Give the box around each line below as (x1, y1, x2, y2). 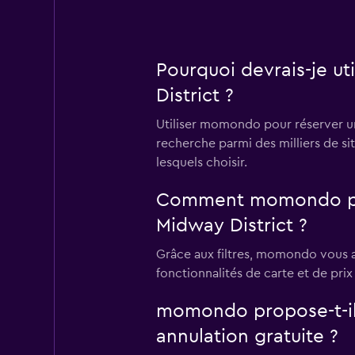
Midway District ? (155, 216, 307, 235)
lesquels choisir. (155, 156, 247, 169)
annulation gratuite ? (155, 327, 338, 346)
